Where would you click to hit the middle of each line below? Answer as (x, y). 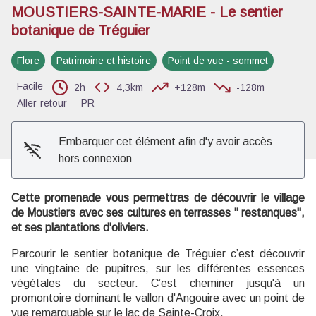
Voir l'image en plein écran (221, 48)
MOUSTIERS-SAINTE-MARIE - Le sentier (147, 12)
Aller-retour (42, 103)
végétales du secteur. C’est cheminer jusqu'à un (158, 283)
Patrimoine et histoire (104, 61)
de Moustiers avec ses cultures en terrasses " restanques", (158, 213)
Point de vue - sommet (218, 61)
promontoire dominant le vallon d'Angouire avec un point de (158, 298)
